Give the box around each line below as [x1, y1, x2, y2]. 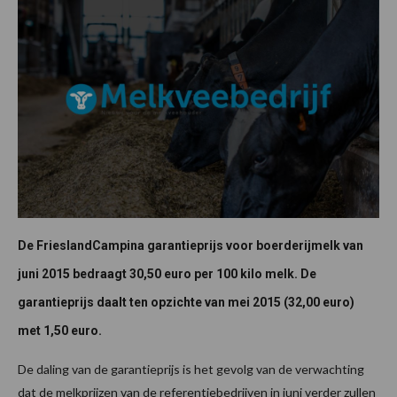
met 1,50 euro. [18, 323, 102, 338]
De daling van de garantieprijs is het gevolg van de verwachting [18, 361, 364, 377]
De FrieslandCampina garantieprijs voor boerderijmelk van [18, 237, 363, 253]
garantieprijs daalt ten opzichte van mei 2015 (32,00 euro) [18, 294, 354, 309]
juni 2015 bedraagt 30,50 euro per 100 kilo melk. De [18, 266, 316, 281]
